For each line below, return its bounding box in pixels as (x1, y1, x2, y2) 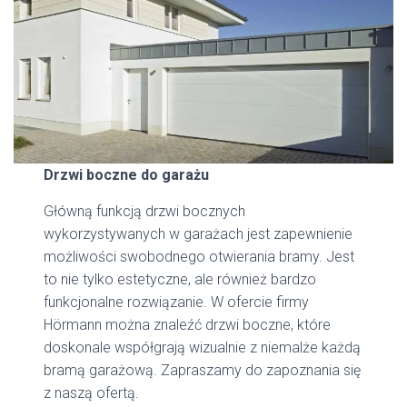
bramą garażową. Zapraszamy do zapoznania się (44, 362, 362, 380)
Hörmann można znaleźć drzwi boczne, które (44, 316, 332, 334)
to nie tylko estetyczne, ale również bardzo (44, 271, 317, 289)
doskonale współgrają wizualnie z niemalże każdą (44, 339, 362, 357)
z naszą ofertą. (44, 384, 140, 402)
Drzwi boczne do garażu (44, 166, 210, 184)
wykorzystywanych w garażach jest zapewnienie (44, 225, 353, 243)
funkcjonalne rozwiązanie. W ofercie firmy (44, 293, 310, 312)
